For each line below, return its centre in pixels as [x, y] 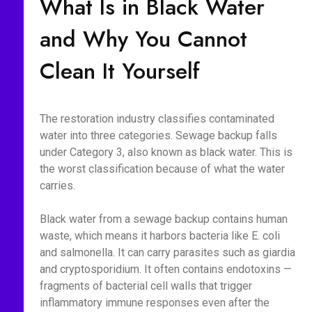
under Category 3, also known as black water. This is [166, 152]
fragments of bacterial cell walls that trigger [146, 286]
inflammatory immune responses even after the [154, 303]
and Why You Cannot [143, 39]
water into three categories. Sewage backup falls [158, 135]
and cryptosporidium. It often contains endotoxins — [165, 269]
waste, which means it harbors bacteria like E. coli [159, 236]
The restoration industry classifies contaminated [157, 119]
